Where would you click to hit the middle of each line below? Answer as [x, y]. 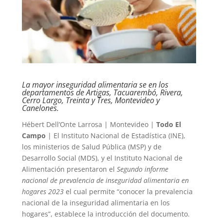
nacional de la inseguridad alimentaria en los [96, 202]
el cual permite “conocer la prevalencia [128, 191]
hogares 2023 [43, 191]
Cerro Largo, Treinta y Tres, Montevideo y [91, 100]
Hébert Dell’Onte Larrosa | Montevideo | [89, 124]
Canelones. [40, 108]
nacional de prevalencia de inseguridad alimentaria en [105, 180]
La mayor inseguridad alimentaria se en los [95, 84]
